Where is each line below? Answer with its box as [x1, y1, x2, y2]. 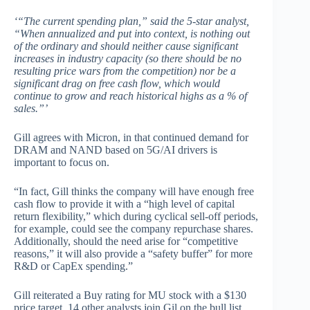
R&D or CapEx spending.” [14, 260, 133, 273]
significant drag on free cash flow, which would [14, 77, 220, 90]
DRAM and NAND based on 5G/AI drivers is [14, 144, 217, 156]
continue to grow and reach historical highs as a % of [14, 90, 247, 102]
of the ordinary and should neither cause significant [14, 40, 238, 53]
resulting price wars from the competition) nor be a [14, 65, 236, 77]
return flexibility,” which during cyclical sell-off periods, [14, 210, 258, 223]
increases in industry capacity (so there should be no [14, 53, 241, 65]
